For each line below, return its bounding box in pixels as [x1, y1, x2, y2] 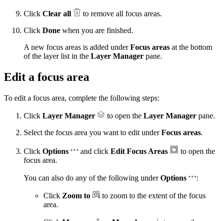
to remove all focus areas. [81, 9, 162, 18]
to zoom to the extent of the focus [100, 191, 206, 200]
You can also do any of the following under [24, 173, 160, 182]
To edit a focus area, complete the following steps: [4, 93, 159, 102]
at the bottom [170, 42, 212, 51]
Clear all [42, 9, 71, 18]
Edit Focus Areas [110, 147, 168, 155]
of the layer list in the [24, 51, 91, 60]
